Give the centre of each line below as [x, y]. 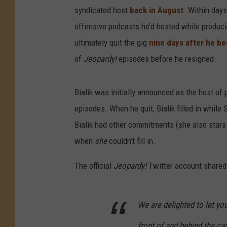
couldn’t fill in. [131, 141]
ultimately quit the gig [112, 43]
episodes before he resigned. [167, 59]
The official [94, 166]
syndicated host [102, 10]
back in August [157, 10]
